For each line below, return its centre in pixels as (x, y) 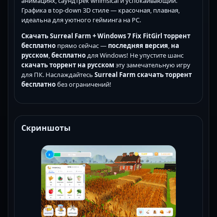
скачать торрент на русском (68, 65)
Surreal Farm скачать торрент (143, 74)
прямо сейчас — (82, 45)
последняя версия (138, 45)
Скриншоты (46, 128)
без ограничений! (84, 84)
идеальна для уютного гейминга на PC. (81, 20)
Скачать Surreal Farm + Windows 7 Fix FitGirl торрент (106, 36)
